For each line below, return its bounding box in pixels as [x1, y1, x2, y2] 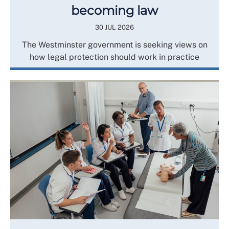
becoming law [71, 3, 158, 18]
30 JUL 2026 [95, 24, 134, 31]
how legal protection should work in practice [30, 52, 199, 62]
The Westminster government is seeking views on [21, 40, 208, 50]
